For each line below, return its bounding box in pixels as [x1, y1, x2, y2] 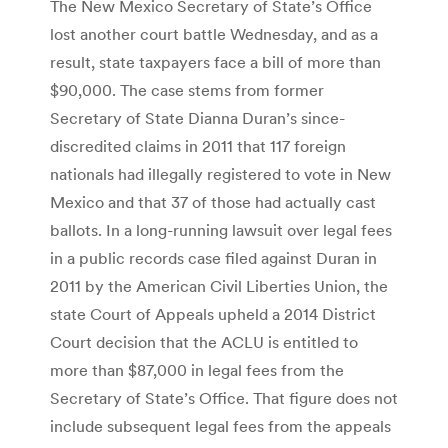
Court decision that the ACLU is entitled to [50, 331, 358, 352]
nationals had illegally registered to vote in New [50, 163, 391, 184]
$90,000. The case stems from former [50, 79, 324, 100]
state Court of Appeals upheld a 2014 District [50, 303, 376, 324]
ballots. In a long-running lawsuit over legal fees [50, 219, 392, 240]
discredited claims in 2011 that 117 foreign [50, 135, 346, 156]
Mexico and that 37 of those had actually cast [50, 191, 376, 212]
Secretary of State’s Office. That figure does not [50, 387, 398, 408]
